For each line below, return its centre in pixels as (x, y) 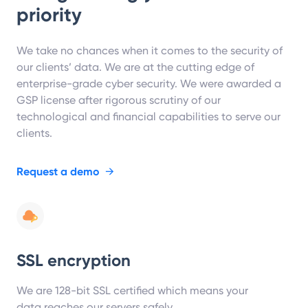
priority (49, 14)
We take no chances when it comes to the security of (150, 50)
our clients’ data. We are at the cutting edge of (135, 67)
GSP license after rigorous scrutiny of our (119, 100)
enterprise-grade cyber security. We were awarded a (149, 83)
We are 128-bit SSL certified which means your (132, 290)
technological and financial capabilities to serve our (148, 116)
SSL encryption (74, 260)
